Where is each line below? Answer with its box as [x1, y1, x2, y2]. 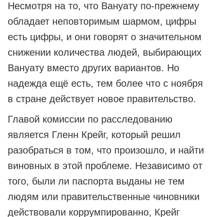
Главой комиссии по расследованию [8, 114, 172, 125]
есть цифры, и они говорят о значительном [8, 31, 201, 43]
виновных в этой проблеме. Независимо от [8, 160, 202, 171]
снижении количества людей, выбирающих [8, 47, 201, 58]
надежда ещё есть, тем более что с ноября [8, 78, 203, 89]
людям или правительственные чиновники [8, 191, 200, 202]
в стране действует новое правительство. [8, 93, 196, 105]
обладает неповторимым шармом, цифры [8, 16, 196, 27]
